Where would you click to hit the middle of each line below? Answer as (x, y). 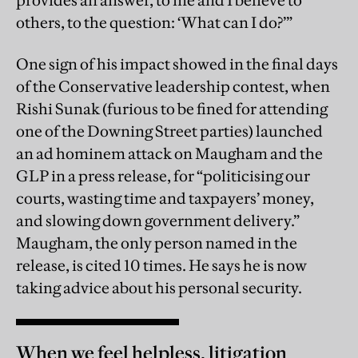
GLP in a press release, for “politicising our (163, 176)
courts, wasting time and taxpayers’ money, (165, 199)
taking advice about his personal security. (159, 288)
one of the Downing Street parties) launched (169, 131)
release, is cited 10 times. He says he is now (161, 266)
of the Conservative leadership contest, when (173, 87)
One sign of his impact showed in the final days (177, 64)
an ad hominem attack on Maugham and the (169, 154)
